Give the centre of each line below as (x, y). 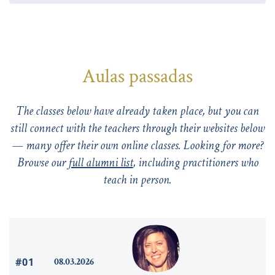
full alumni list (100, 162)
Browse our (42, 162)
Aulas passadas (137, 76)
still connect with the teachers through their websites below (137, 128)
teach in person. (137, 180)
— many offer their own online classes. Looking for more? (137, 145)
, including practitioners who (196, 162)
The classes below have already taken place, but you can (137, 111)
